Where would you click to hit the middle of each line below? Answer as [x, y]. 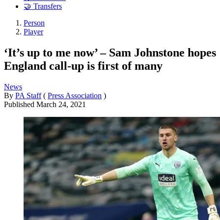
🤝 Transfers [43, 6]
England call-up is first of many [83, 66]
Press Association [75, 95]
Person [34, 23]
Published [20, 104]
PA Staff [28, 95]
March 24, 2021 [61, 104]
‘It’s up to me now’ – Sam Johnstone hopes [110, 52]
